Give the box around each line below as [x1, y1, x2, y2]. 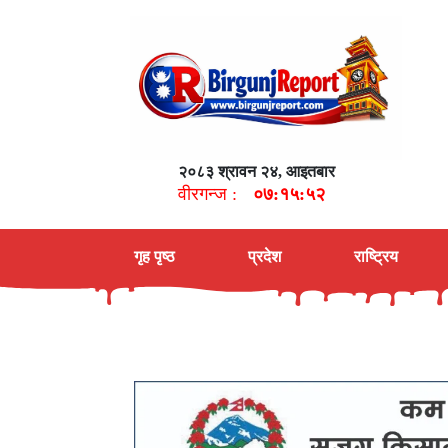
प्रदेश [247, 248, 281, 265]
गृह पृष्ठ [134, 248, 175, 265]
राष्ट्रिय [353, 248, 398, 265]
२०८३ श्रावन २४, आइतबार [178, 163, 335, 180]
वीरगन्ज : [178, 184, 237, 204]
